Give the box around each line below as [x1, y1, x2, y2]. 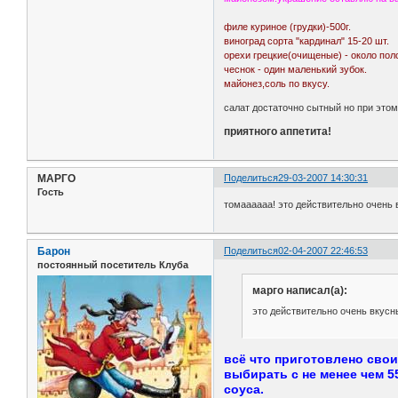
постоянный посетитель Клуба [37, 259, 188, 270]
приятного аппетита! [224, 125, 332, 139]
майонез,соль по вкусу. [224, 78, 330, 90]
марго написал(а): [251, 283, 347, 297]
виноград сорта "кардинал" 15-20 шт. [224, 36, 390, 47]
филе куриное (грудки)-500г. [224, 21, 352, 33]
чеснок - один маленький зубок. [224, 64, 368, 76]
